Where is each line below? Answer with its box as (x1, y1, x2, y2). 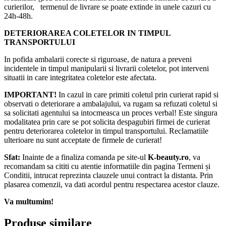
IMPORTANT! (4, 90, 56, 99)
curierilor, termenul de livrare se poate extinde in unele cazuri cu (4, 2, 211, 11)
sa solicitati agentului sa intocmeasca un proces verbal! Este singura (4, 108, 219, 117)
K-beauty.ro (146, 152, 189, 161)
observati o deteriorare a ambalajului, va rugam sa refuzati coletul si (4, 99, 217, 108)
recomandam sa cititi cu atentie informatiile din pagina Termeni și (4, 161, 210, 171)
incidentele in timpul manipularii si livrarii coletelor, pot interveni (4, 64, 209, 73)
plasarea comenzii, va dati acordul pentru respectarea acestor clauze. (4, 180, 221, 189)
